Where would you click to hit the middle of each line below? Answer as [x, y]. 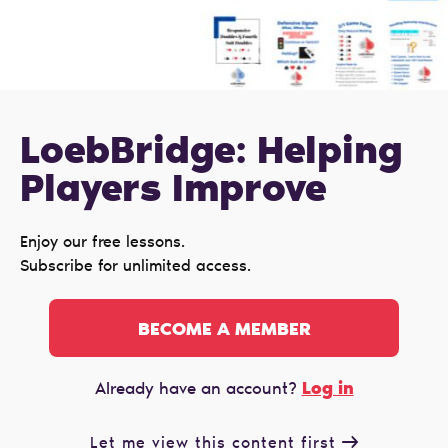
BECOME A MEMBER [224, 330]
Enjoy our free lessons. [102, 243]
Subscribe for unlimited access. [135, 267]
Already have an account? [198, 390]
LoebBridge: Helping [211, 154]
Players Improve [173, 192]
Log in [327, 389]
